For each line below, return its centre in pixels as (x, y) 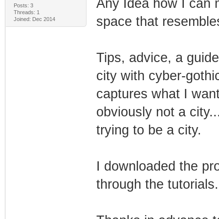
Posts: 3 (23, 5)
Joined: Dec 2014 (34, 19)
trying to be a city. (149, 130)
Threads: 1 (26, 12)
